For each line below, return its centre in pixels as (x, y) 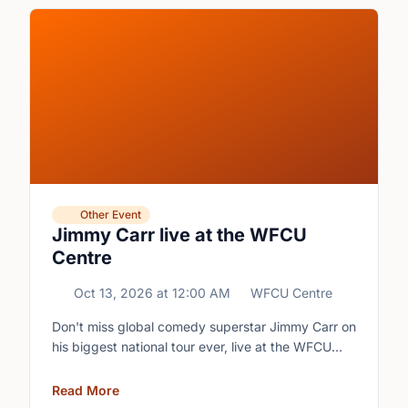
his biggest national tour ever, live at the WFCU (192, 347)
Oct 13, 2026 (113, 293)
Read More (86, 390)
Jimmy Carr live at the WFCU (179, 235)
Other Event (111, 214)
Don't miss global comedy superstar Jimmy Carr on (204, 326)
